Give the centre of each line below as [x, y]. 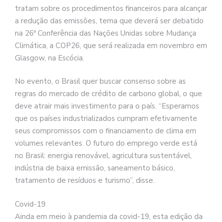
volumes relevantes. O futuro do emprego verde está [106, 143]
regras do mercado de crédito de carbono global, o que [109, 94]
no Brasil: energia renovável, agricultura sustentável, [103, 156]
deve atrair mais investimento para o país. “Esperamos [107, 106]
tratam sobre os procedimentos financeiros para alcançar [111, 8]
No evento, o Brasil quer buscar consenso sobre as [100, 82]
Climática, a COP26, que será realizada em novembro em [111, 45]
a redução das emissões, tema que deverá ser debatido [109, 21]
